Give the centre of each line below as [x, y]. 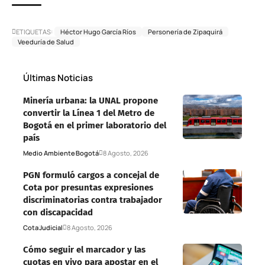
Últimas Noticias [58, 78]
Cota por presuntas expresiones [88, 188]
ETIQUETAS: [34, 32]
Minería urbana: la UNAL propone [91, 101]
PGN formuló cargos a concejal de [91, 175]
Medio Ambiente [49, 153]
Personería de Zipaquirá [185, 32]
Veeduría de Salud [46, 42]
